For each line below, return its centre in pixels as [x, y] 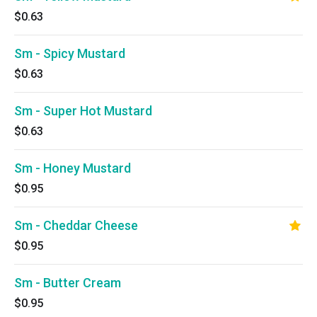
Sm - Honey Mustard [73, 168]
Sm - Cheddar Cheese [76, 225]
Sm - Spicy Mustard [70, 53]
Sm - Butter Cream [68, 283]
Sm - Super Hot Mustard [83, 111]
